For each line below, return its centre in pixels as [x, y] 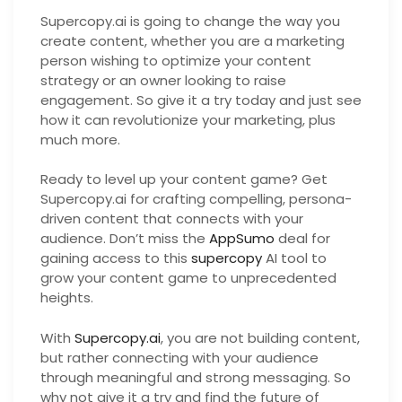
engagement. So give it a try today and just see [201, 100]
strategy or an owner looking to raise [163, 80]
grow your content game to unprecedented [188, 278]
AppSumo [242, 238]
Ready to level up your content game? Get [184, 179]
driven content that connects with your [172, 218]
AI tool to [294, 258]
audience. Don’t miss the [125, 238]
